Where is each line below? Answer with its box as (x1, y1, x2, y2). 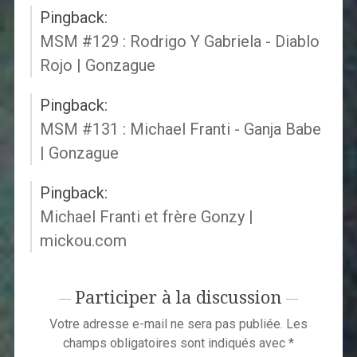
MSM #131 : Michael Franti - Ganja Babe (39, 120, 321, 139)
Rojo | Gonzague (39, 56, 155, 76)
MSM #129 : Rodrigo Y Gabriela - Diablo (39, 32, 320, 52)
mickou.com (39, 231, 127, 251)
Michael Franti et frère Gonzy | (39, 207, 253, 227)
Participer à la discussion (74, 288, 282, 308)
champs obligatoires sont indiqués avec (62, 335, 288, 351)
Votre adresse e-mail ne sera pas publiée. (49, 316, 283, 332)
